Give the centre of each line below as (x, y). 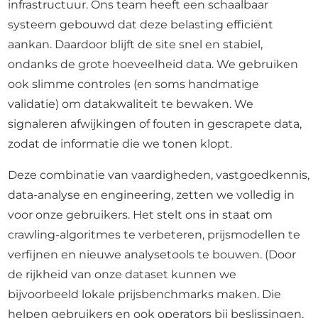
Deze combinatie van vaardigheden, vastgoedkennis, (159, 175)
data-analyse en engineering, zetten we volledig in (152, 195)
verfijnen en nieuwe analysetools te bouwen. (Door (152, 254)
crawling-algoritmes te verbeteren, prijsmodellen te (154, 235)
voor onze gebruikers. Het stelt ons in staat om (141, 215)
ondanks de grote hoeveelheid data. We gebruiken (153, 64)
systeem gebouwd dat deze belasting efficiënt (141, 24)
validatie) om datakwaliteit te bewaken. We (131, 104)
